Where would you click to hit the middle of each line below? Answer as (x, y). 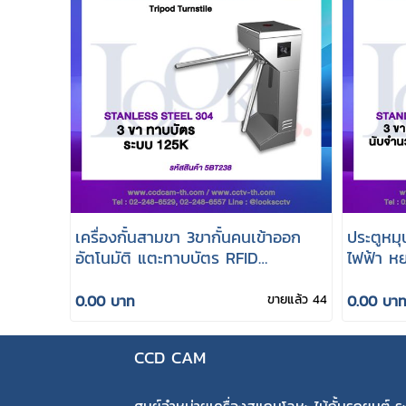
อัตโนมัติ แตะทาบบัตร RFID (167, 257)
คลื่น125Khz (115, 278)
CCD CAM (170, 358)
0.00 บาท (105, 301)
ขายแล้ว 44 (297, 300)
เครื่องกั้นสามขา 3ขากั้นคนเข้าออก (188, 237)
